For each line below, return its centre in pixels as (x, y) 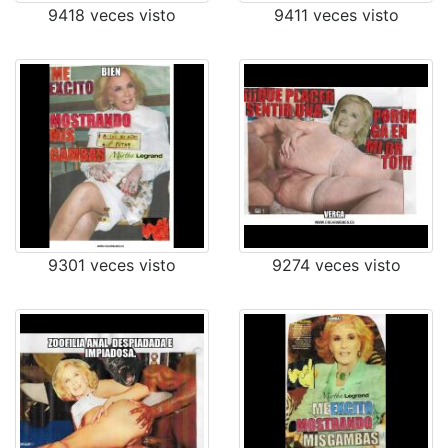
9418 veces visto (112, 15)
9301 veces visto (112, 265)
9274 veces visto (336, 265)
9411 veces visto (336, 15)
